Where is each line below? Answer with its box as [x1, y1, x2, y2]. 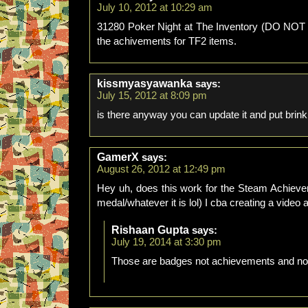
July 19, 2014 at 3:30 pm [111, 236, 221, 247]
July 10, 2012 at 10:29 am [97, 2, 212, 13]
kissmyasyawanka [97, 78, 192, 89]
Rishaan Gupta [111, 224, 189, 236]
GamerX [97, 151, 139, 163]
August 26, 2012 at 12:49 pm [97, 164, 225, 175]
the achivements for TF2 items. [97, 36, 236, 47]
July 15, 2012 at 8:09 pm [97, 90, 207, 101]
